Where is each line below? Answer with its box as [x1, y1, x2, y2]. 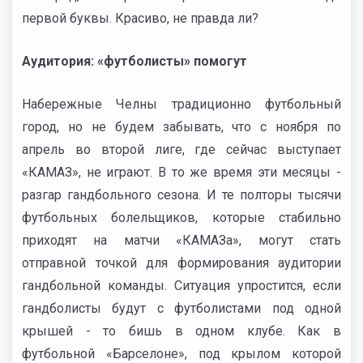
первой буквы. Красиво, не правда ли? [22, 11, 258, 26]
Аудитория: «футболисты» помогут [22, 53, 247, 69]
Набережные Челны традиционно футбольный [22, 96, 341, 112]
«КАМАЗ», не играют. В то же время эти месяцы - [22, 164, 341, 180]
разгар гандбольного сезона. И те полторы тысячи [22, 187, 341, 203]
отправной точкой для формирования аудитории [22, 255, 341, 271]
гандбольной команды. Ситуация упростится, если [22, 278, 341, 293]
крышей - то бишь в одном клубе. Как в [22, 323, 341, 339]
